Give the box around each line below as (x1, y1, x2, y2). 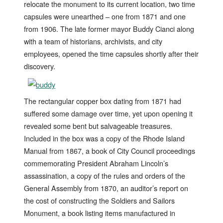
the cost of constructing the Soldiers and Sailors (24, 195, 175, 206)
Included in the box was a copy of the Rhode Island (24, 133, 185, 144)
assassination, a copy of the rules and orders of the (24, 170, 185, 181)
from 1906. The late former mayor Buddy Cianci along (24, 23, 194, 34)
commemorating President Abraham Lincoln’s (24, 158, 168, 169)
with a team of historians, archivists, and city (24, 36, 162, 47)
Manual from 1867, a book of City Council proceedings (24, 145, 195, 156)
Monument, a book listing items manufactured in (24, 208, 175, 219)
